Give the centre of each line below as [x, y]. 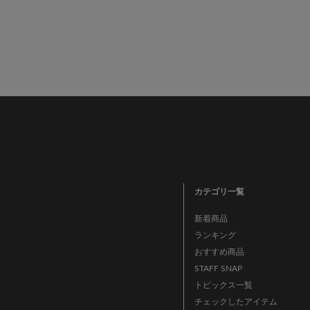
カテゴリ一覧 [220, 192]
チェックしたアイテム [236, 302]
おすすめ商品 [220, 252]
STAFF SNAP [219, 269]
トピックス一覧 [224, 285]
